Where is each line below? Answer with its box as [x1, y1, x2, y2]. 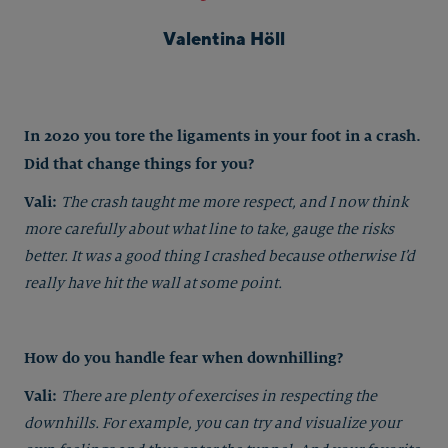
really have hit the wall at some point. [24, 274, 282, 292]
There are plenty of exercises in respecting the [61, 387, 377, 405]
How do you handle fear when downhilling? [24, 348, 343, 367]
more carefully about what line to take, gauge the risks [24, 220, 394, 238]
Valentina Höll [163, 27, 285, 49]
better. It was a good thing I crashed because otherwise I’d [24, 247, 415, 265]
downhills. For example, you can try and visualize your [24, 414, 401, 432]
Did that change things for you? [24, 154, 254, 173]
